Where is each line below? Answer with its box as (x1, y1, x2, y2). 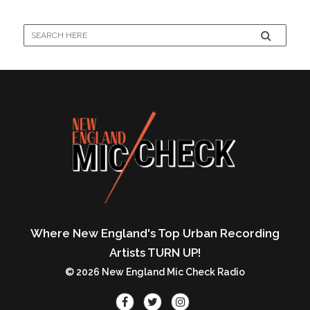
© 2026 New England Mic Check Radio (65, 266, 245, 277)
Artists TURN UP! (109, 245, 201, 259)
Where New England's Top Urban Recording (30, 226, 280, 240)
